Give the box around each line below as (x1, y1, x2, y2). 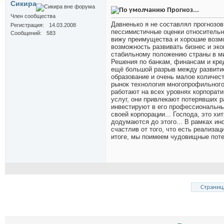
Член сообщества (10, 13, 55, 19)
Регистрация (10, 22, 42, 28)
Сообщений (10, 30, 40, 36)
